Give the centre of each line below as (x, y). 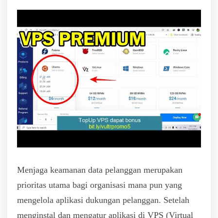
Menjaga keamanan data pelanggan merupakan (100, 170)
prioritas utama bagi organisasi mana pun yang (100, 185)
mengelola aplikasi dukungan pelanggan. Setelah (103, 200)
